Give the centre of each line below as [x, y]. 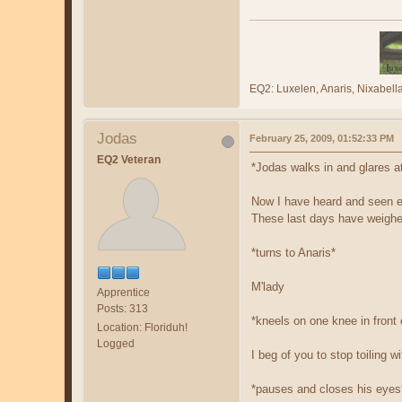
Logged [116, 343]
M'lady [268, 286]
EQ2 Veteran [129, 159]
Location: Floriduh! [142, 327]
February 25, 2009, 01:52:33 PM [322, 138]
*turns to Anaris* [293, 252]
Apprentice [123, 292]
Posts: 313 [122, 308]
